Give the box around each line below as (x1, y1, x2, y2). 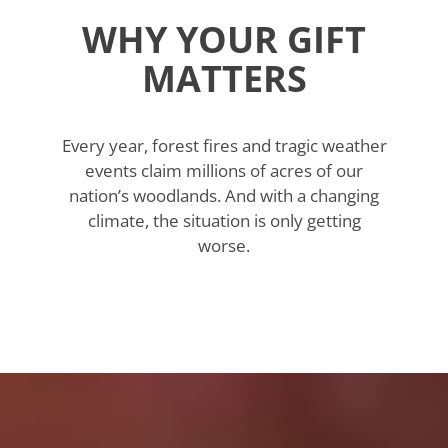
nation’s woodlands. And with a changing (69, 184, 379, 207)
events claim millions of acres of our (85, 159, 363, 182)
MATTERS (141, 54, 307, 103)
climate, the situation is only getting (87, 209, 361, 232)
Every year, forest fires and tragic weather (61, 134, 387, 157)
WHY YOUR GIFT (82, 15, 366, 64)
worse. (198, 234, 250, 257)
